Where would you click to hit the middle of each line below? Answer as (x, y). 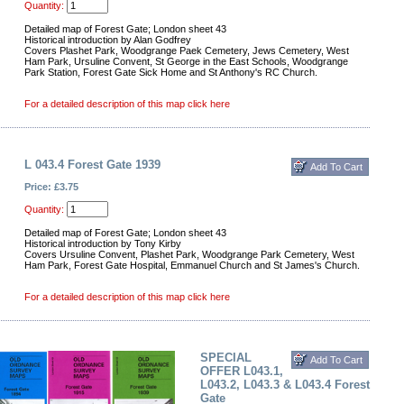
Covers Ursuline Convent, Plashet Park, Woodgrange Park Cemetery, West (189, 254)
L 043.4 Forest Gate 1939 (92, 165)
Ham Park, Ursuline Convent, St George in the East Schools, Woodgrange (186, 61)
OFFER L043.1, (242, 371)
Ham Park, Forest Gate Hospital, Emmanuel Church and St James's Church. (192, 265)
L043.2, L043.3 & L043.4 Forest (285, 385)
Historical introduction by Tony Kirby (103, 243)
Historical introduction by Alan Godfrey (108, 40)
